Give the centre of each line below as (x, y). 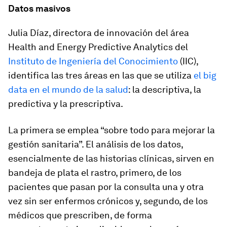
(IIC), (188, 61)
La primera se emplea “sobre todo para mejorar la (111, 130)
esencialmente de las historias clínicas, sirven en (111, 158)
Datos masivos (39, 8)
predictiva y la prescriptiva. (66, 104)
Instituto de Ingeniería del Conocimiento (93, 61)
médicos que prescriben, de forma (80, 215)
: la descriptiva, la (165, 89)
